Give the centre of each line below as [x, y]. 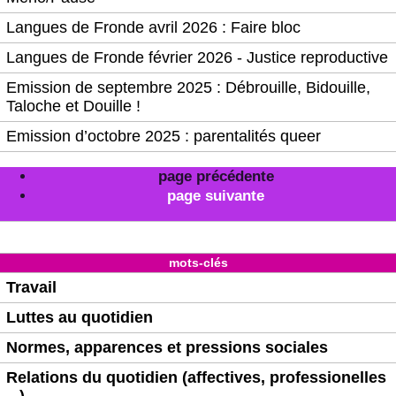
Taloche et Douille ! [73, 106]
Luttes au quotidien [80, 317]
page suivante [216, 195]
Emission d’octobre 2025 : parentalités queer [164, 136]
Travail [31, 287]
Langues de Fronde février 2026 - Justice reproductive [197, 57]
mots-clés [198, 262]
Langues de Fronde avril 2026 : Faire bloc [153, 27]
